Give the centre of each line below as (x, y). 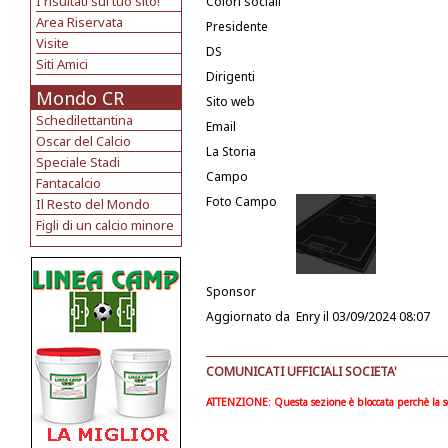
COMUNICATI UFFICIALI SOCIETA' (301, 371)
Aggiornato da (248, 316)
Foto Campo (241, 201)
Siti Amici (62, 64)
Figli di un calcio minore (105, 225)
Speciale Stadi (78, 162)
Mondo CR (80, 98)
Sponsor (231, 291)
